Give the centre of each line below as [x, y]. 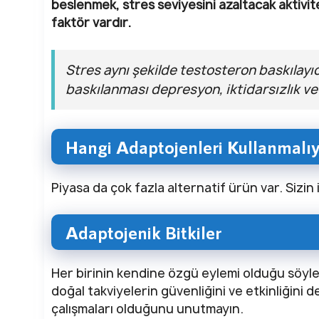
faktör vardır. [91, 23]
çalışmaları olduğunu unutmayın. [147, 309]
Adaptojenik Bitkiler [143, 232]
